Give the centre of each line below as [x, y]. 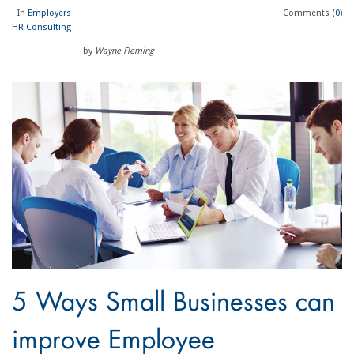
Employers [49, 13]
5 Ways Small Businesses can [173, 303]
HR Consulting [41, 27]
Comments [308, 13]
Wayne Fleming [124, 51]
